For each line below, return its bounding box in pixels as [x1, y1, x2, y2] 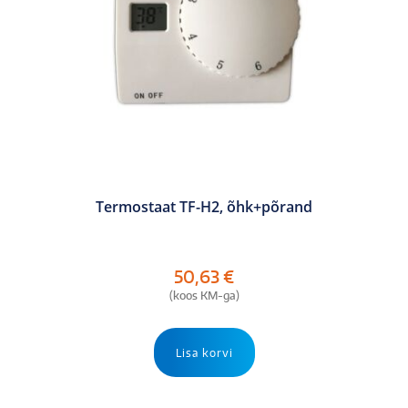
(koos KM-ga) [168, 288, 240, 302]
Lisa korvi [175, 345, 233, 360]
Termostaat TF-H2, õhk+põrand [96, 196, 312, 217]
